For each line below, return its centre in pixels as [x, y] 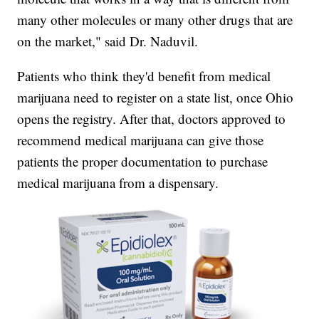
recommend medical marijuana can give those [141, 140]
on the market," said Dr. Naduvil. [108, 41]
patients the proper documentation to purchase [143, 161]
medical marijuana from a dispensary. [118, 182]
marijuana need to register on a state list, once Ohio [156, 97]
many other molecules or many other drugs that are [155, 19]
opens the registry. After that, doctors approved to [152, 118]
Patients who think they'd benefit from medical [144, 75]
